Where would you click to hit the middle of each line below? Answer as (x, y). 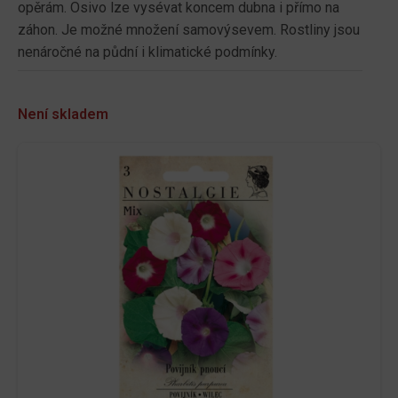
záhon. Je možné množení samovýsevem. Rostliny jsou (189, 30)
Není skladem (63, 115)
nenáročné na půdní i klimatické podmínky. (147, 52)
